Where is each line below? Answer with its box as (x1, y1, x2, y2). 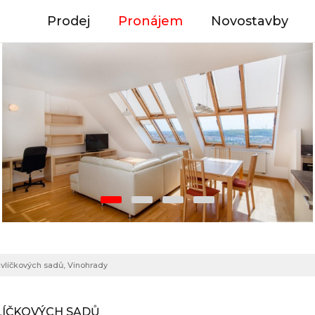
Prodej (47, 13, 90, 29)
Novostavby (211, 13, 288, 29)
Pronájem (118, 13, 183, 29)
